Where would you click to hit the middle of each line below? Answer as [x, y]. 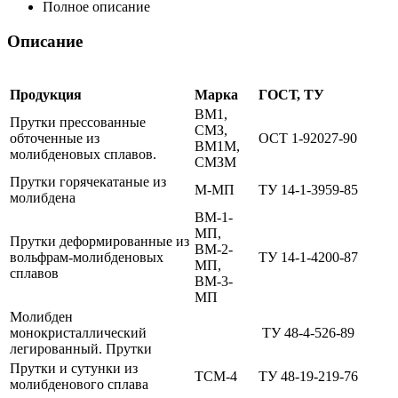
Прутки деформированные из [99, 241]
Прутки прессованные [78, 122]
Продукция [46, 94]
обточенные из [55, 138]
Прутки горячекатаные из [88, 181]
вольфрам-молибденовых [87, 257]
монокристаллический [78, 332]
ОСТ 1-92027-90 [308, 138]
